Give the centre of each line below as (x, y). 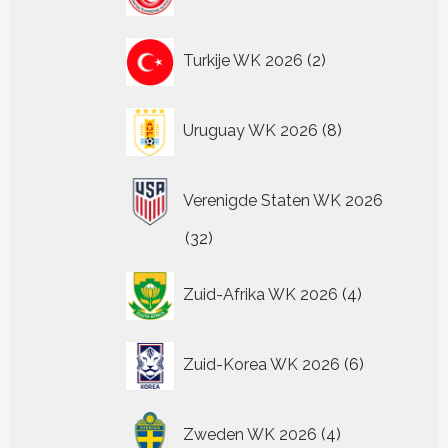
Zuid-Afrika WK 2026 (260, 294)
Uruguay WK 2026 (250, 130)
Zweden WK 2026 (250, 434)
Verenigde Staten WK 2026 (283, 200)
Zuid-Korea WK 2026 (261, 364)
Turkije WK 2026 (243, 60)
